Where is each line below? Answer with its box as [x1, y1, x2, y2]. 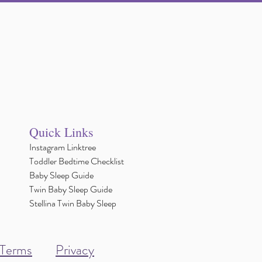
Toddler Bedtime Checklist [29, 154, 124, 168]
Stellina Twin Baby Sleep [29, 196, 116, 211]
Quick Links [29, 123, 94, 141]
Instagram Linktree [29, 140, 96, 154]
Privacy [56, 240, 94, 260]
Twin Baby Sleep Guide [29, 182, 112, 196]
